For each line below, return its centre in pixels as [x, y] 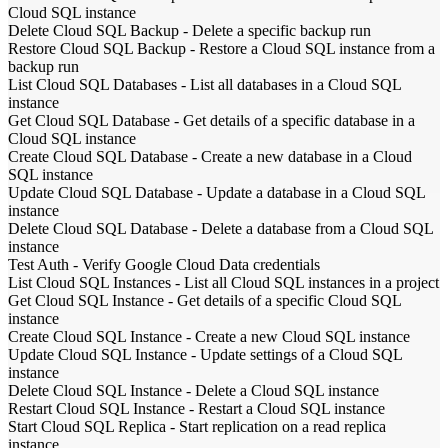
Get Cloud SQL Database [89, 120]
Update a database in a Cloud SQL [315, 192]
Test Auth [38, 264]
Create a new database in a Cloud [306, 156]
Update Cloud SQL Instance [97, 354]
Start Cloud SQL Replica [87, 426]
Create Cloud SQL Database [98, 156]
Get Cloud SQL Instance [86, 300]
